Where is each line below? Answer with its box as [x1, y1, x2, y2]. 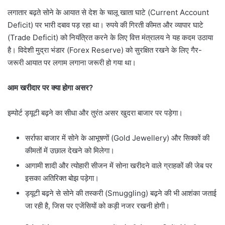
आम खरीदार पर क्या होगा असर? [8, 82, 93, 92]
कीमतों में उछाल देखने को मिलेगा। [25, 145, 115, 155]
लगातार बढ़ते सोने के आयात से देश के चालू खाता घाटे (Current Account [8, 7, 209, 17]
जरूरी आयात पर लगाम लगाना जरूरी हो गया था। [8, 57, 136, 67]
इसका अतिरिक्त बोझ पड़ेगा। [25, 173, 99, 183]
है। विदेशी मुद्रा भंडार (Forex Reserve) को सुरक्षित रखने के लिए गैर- [8, 45, 202, 55]
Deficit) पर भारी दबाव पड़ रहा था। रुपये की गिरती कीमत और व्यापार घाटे [8, 20, 203, 30]
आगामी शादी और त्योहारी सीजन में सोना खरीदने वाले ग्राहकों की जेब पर [25, 160, 212, 170]
